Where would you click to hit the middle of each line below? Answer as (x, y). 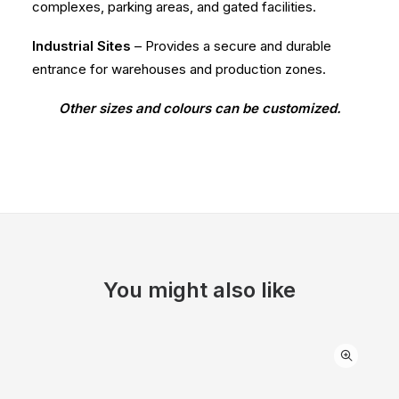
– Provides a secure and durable (231, 46)
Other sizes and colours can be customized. (199, 108)
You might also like (199, 290)
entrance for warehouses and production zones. (179, 69)
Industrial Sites (81, 46)
